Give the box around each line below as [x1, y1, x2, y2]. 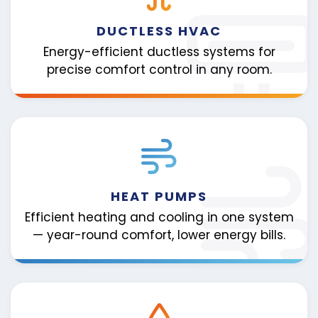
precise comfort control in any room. [46, 60, 272, 78]
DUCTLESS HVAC [97, 22, 221, 40]
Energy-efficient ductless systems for [43, 43, 275, 60]
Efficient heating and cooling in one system [24, 208, 294, 226]
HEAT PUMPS [111, 187, 207, 205]
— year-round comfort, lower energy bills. [33, 226, 285, 243]
